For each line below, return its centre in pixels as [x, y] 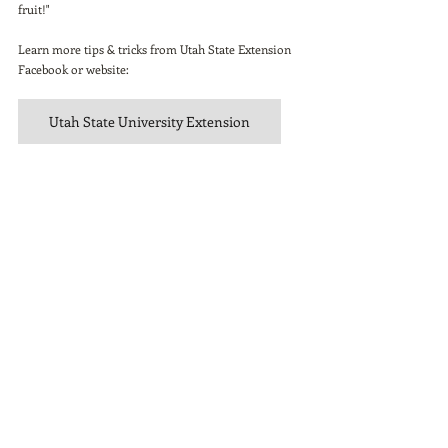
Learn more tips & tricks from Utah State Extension [156, 49]
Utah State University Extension [149, 122]
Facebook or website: [75, 69]
